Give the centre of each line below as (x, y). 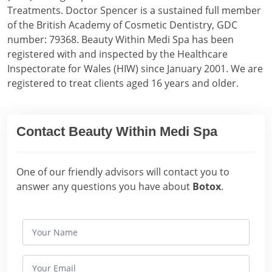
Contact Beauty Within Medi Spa (117, 131)
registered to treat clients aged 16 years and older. (123, 83)
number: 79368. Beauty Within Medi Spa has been (121, 39)
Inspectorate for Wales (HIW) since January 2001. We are (135, 68)
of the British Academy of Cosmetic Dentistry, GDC (122, 25)
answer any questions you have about (104, 186)
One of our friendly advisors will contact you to (123, 172)
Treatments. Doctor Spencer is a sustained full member (134, 10)
